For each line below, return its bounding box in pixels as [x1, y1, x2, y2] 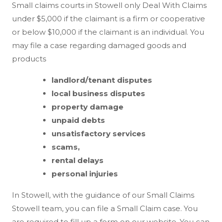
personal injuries [52, 168, 118, 178]
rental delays [52, 155, 104, 165]
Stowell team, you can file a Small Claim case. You [12, 203, 198, 213]
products [12, 54, 46, 63]
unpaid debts [52, 115, 105, 125]
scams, [52, 142, 80, 152]
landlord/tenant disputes [52, 75, 152, 85]
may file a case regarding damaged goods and [12, 40, 186, 50]
